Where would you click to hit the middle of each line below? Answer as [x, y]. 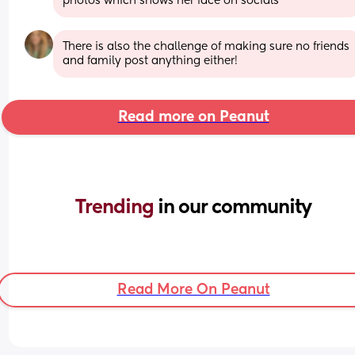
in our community [235, 207]
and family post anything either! [151, 61]
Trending [116, 207]
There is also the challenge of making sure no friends [206, 46]
